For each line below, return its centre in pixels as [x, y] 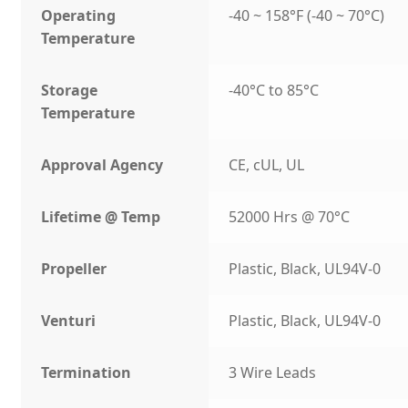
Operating [79, 16]
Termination [87, 373]
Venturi [69, 321]
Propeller [74, 269]
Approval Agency [102, 165]
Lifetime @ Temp [101, 217]
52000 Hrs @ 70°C [290, 217]
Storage [70, 91]
